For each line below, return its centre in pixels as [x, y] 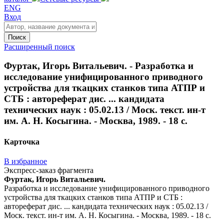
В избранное [25, 161]
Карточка [22, 141]
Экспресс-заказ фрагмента [49, 170]
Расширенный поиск [39, 46]
